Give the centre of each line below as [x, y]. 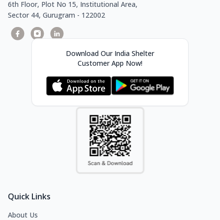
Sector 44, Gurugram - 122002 [56, 15]
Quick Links [29, 196]
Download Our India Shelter [110, 53]
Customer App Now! [110, 63]
